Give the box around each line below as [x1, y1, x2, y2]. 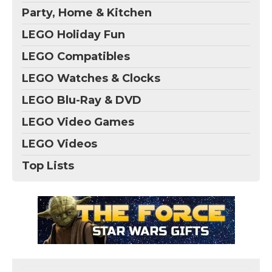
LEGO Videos [22, 137, 97, 151]
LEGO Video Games [22, 115, 134, 129]
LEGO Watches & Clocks [22, 72, 160, 86]
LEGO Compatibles [22, 50, 130, 64]
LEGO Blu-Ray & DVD [22, 93, 141, 107]
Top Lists [22, 159, 74, 173]
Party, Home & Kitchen [22, 6, 152, 20]
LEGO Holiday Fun [22, 28, 125, 42]
